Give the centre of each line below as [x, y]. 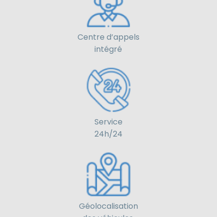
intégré [108, 49]
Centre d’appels [108, 37]
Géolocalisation [108, 206]
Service [108, 122]
